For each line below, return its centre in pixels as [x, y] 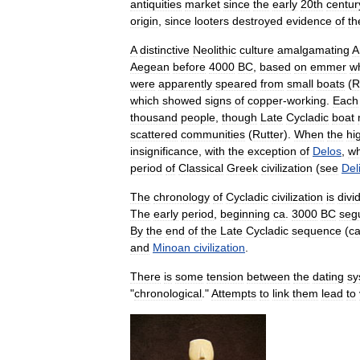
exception [272, 151]
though [239, 117]
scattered [154, 134]
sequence [317, 230]
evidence [309, 20]
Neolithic [215, 49]
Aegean [150, 66]
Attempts [234, 293]
